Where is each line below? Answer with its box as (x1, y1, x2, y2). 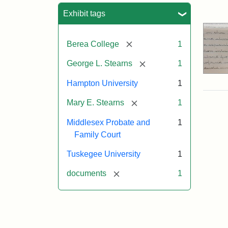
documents (67, 168, 106, 178)
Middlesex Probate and (67, 118, 150, 127)
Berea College (67, 39, 119, 48)
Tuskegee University (67, 149, 140, 158)
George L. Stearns (67, 59, 132, 68)
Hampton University (67, 79, 138, 88)
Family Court (74, 130, 121, 139)
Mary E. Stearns (67, 98, 124, 107)
